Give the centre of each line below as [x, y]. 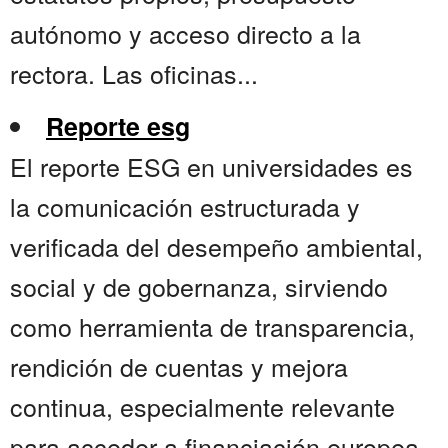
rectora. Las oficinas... [134, 73]
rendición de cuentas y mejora [179, 366]
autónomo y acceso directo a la [185, 33]
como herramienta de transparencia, [212, 326]
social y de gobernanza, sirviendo [199, 286]
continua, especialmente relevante [202, 406]
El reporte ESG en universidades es [211, 166]
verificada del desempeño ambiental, [216, 246]
